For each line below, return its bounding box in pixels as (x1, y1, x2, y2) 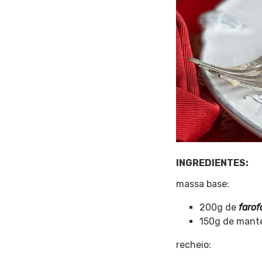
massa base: (176, 178, 230, 189)
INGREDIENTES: (176, 157, 249, 168)
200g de (199, 201, 239, 213)
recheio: (176, 239, 212, 250)
